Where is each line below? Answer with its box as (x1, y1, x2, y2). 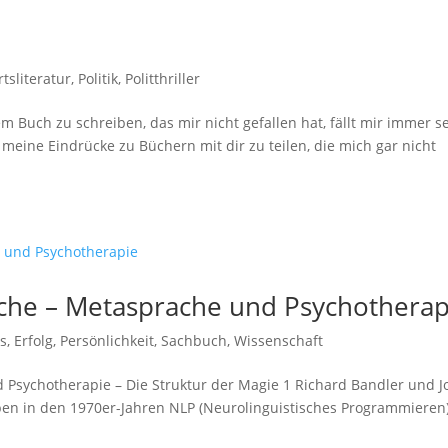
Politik (78, 69, 119, 88)
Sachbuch (161, 331, 228, 350)
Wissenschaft (234, 331, 324, 350)
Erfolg (14, 331, 54, 350)
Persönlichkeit (60, 331, 155, 350)
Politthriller (125, 69, 201, 88)
